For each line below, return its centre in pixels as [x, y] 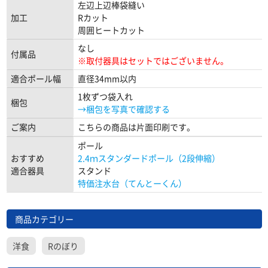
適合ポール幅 [36, 79]
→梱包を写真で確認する [124, 109]
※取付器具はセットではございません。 [153, 61]
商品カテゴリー [44, 219]
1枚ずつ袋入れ [105, 97]
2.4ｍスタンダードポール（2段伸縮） [149, 158]
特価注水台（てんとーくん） [132, 183]
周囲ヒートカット [111, 30]
